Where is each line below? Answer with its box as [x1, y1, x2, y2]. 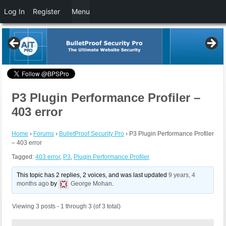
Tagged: [12, 153, 35, 161]
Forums [33, 130, 54, 138]
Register [33, 7, 60, 16]
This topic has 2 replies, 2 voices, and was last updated [17, 172, 169, 179]
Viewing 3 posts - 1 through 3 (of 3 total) [12, 203, 121, 210]
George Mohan [71, 180, 112, 188]
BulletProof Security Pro [59, 130, 124, 138]
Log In [4, 7, 25, 16]
